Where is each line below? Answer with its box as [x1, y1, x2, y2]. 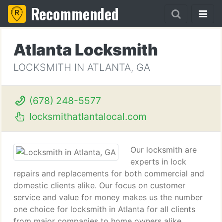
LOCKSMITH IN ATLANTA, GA [13, 61, 150, 73]
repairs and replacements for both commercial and [13, 168, 204, 178]
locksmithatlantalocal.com [26, 111, 147, 122]
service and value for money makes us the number [13, 192, 203, 202]
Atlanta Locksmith [13, 40, 158, 59]
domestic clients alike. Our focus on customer [13, 180, 185, 190]
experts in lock [130, 157, 186, 166]
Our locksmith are [130, 145, 197, 155]
